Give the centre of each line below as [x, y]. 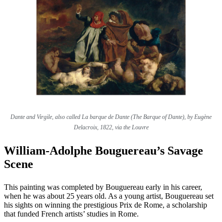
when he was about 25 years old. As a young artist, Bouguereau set [109, 196]
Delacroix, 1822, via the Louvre [111, 128]
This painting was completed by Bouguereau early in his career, [103, 187]
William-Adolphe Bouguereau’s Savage [104, 151]
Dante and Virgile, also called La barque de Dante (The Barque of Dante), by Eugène [111, 117]
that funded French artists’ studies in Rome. [71, 214]
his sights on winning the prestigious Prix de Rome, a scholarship [106, 205]
